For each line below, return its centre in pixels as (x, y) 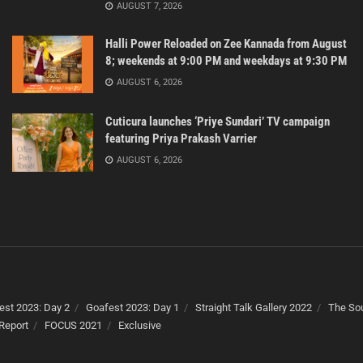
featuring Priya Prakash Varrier (181, 139)
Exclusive (140, 325)
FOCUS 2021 (73, 325)
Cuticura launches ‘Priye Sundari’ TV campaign (218, 122)
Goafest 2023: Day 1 (132, 307)
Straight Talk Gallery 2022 (254, 307)
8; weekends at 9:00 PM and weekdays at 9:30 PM (226, 60)
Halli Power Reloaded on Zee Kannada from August (226, 43)
